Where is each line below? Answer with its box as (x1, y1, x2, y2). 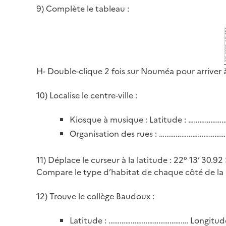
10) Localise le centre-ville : (36, 89, 137, 101)
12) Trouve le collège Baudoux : (36, 190, 154, 202)
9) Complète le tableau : (36, 3, 129, 15)
